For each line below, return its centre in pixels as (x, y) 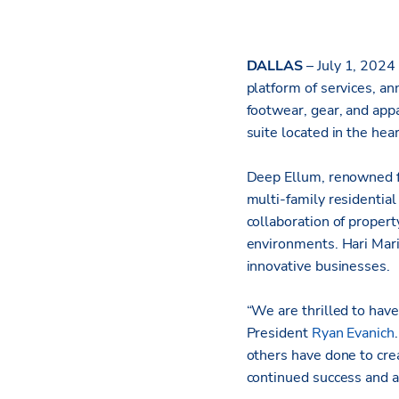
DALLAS (275, 66)
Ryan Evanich (353, 334)
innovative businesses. (320, 267)
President (279, 334)
